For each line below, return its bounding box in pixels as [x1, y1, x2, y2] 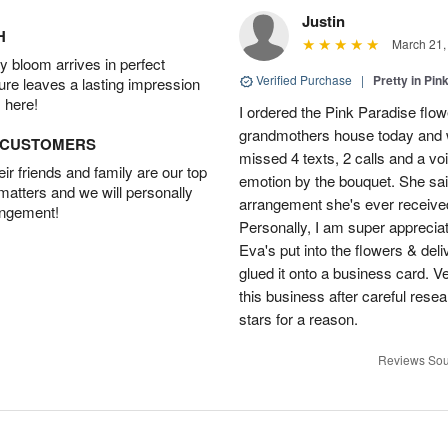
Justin [302, 10, 345, 32]
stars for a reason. [239, 308, 358, 329]
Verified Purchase [253, 71, 355, 88]
